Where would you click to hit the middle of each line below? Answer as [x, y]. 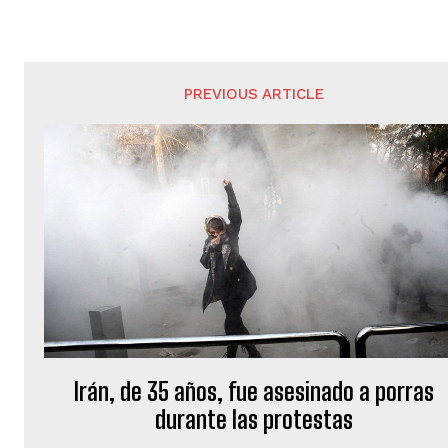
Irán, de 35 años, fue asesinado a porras [254, 391]
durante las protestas [254, 419]
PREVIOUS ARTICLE [254, 94]
